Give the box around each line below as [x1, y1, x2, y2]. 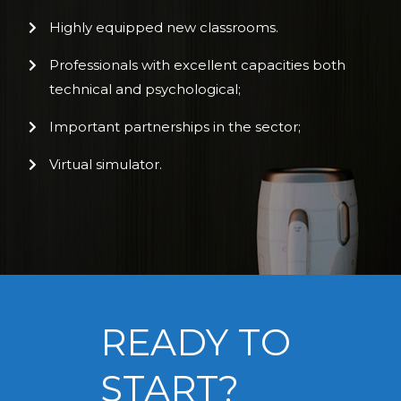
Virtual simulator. [48, 155, 162, 173]
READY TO [100, 320, 291, 364]
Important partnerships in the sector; [48, 117, 301, 135]
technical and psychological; [48, 80, 241, 98]
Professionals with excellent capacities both [48, 55, 346, 73]
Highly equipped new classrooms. [48, 18, 278, 36]
